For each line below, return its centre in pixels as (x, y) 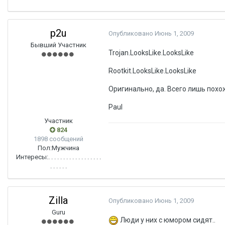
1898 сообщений (58, 139)
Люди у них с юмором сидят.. (167, 220)
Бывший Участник (58, 45)
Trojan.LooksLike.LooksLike (151, 53)
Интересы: (32, 157)
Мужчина (65, 148)
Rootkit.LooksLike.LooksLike (152, 71)
